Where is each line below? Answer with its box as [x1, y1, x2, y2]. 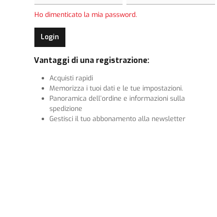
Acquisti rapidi [49, 74, 93, 83]
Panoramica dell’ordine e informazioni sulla [49, 94, 185, 104]
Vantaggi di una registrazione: [34, 55, 149, 66]
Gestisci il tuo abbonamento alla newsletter [49, 114, 186, 124]
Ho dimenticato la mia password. [34, 10, 137, 20]
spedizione [49, 104, 82, 114]
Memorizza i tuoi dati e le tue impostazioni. [49, 84, 183, 93]
